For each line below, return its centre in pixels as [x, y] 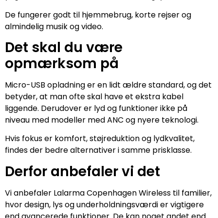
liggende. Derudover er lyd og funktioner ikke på [96, 109]
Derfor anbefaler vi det [82, 171]
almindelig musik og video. [54, 26]
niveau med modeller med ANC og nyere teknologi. [102, 120]
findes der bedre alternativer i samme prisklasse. [98, 150]
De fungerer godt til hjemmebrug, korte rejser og [98, 15]
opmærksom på [62, 64]
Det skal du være [64, 48]
